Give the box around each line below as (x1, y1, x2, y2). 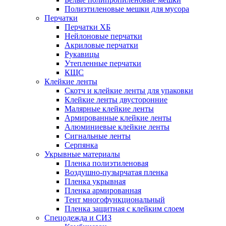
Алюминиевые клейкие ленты (65, 123, 169, 131)
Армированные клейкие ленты (65, 114, 172, 122)
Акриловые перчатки (65, 41, 138, 49)
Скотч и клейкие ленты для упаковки (65, 86, 193, 95)
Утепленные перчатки (65, 59, 141, 68)
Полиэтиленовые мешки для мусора (65, 5, 189, 13)
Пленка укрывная (65, 177, 126, 186)
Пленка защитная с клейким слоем (65, 204, 184, 213)
